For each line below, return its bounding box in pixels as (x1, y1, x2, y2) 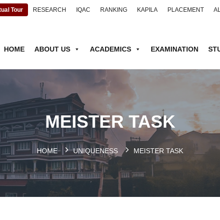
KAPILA (137, 6, 158, 13)
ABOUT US (34, 45, 70, 53)
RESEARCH (33, 6, 67, 13)
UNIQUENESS (73, 147, 118, 155)
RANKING (100, 6, 128, 13)
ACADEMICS (89, 45, 131, 53)
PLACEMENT (167, 6, 204, 13)
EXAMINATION (150, 45, 198, 53)
